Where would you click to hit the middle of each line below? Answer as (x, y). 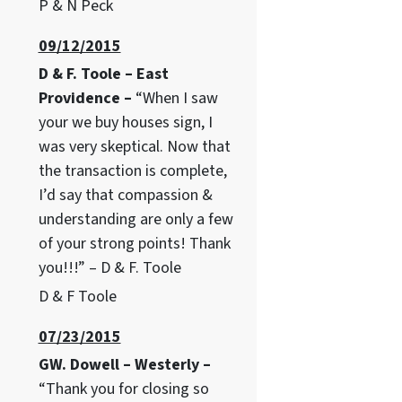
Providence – (87, 99)
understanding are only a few (135, 220)
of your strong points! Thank (134, 244)
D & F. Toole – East (103, 74)
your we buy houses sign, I (125, 123)
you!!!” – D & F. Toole (109, 268)
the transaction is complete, (132, 171)
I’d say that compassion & (125, 196)
